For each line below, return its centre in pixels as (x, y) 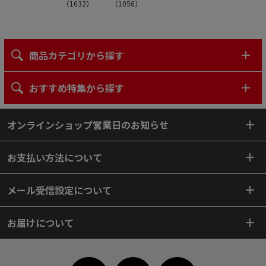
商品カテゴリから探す (77, 55)
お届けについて (40, 222)
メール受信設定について (59, 190)
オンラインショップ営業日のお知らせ (88, 124)
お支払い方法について (55, 157)
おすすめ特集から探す (77, 88)
